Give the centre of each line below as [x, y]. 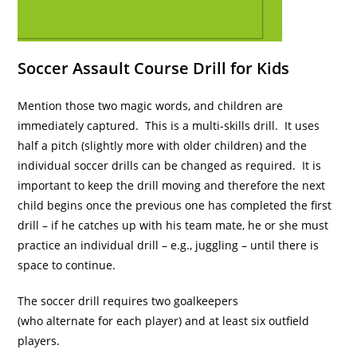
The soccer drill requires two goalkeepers [128, 301]
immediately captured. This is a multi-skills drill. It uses [169, 126]
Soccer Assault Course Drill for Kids [154, 69]
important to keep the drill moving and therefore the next [172, 186]
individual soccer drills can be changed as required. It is [170, 166]
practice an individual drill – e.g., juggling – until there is [169, 245]
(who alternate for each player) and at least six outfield [164, 321]
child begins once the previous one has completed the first [175, 206]
